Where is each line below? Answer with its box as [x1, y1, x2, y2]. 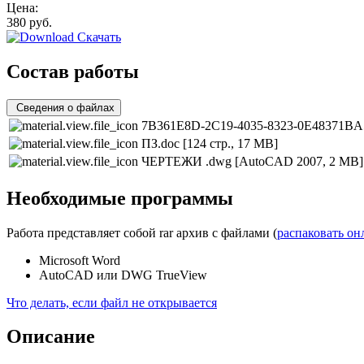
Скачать [74, 29, 121, 44]
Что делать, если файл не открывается [6, 295, 217, 310]
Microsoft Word [39, 253, 120, 267]
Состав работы [6, 60, 139, 82]
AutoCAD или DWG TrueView [39, 267, 207, 282]
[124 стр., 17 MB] [183, 136, 278, 150]
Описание [6, 326, 95, 348]
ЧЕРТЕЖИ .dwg [141, 154, 235, 168]
